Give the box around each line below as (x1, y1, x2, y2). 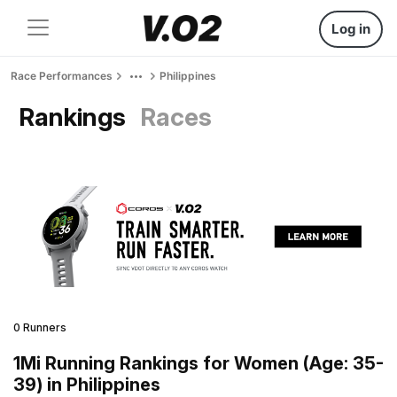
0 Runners (13, 320, 66, 334)
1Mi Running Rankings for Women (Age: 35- (13, 352, 384, 374)
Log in (331, 20, 370, 37)
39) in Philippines (13, 373, 160, 395)
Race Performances (11, 69, 113, 82)
